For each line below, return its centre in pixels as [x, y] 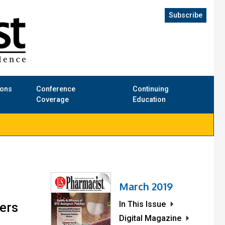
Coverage [53, 100]
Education [149, 100]
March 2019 [146, 187]
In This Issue [142, 204]
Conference [56, 89]
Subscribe [186, 15]
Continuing [150, 89]
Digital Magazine [150, 218]
